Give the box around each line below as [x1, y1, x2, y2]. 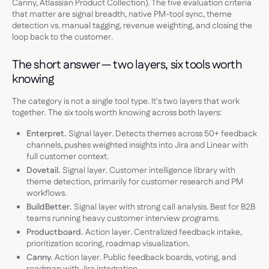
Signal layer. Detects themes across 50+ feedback [67, 127, 257, 140]
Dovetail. [26, 164, 61, 177]
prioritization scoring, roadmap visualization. [26, 237, 190, 250]
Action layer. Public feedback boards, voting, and [53, 251, 236, 264]
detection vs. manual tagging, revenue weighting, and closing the [12, 19, 252, 32]
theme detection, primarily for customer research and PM [26, 175, 243, 188]
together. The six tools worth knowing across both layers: [12, 106, 222, 119]
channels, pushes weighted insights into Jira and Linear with [26, 139, 248, 151]
